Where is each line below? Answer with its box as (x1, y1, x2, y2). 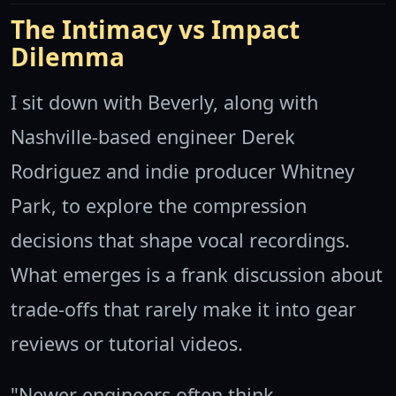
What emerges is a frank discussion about (11, 262, 383, 288)
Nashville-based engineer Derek (11, 124, 295, 150)
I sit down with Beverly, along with (11, 89, 318, 116)
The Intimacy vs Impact (11, 12, 300, 47)
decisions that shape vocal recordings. (11, 227, 350, 254)
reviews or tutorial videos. (11, 331, 243, 357)
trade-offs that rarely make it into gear (11, 296, 356, 323)
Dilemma (11, 40, 125, 74)
